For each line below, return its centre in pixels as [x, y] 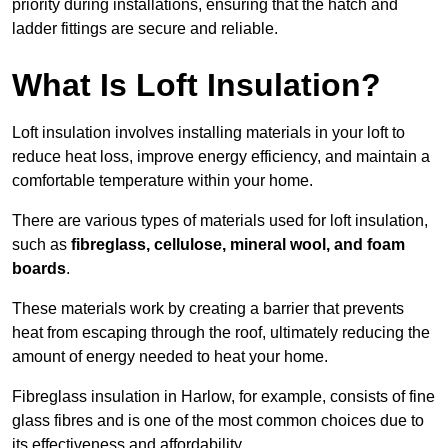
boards [39, 269]
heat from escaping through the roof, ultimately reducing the [221, 333]
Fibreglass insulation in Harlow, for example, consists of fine [223, 397]
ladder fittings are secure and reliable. [145, 29]
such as [41, 245]
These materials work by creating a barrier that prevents [208, 309]
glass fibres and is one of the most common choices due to [218, 421]
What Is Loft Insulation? [196, 85]
